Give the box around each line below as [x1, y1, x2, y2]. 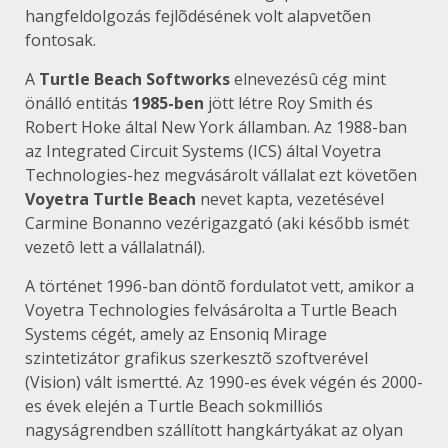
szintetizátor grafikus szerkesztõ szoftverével [25, 346, 368, 369]
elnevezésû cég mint [230, 67, 386, 90]
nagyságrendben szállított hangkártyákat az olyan [25, 418, 403, 441]
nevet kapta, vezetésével [196, 187, 384, 210]
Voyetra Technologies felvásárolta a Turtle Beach [25, 298, 397, 321]
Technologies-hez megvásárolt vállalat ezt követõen [25, 163, 417, 186]
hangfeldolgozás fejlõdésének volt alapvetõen [25, 4, 371, 27]
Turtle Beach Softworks [39, 67, 230, 90]
